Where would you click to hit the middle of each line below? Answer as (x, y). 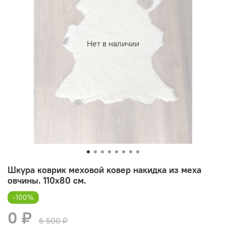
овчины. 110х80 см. (47, 180)
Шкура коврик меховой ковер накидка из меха (104, 169)
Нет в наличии (113, 44)
